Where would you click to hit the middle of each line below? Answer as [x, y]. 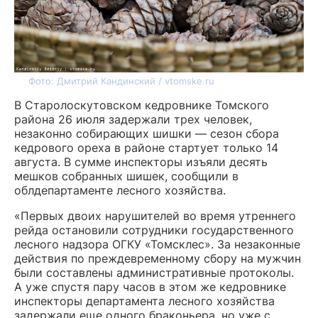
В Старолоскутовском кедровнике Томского [142, 105]
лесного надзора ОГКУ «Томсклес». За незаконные [157, 244]
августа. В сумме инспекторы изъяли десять [141, 162]
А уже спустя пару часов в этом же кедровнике [150, 287]
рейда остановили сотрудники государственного [154, 230]
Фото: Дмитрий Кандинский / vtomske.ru [121, 81]
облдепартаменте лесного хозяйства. [120, 190]
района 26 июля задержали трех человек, [133, 119]
